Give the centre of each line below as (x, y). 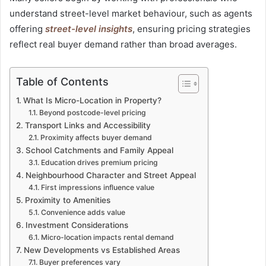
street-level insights (89, 28)
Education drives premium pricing (99, 162)
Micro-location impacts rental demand (107, 237)
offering (26, 28)
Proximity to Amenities (67, 200)
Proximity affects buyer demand (96, 137)
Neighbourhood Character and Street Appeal (110, 175)
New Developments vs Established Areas (102, 250)
